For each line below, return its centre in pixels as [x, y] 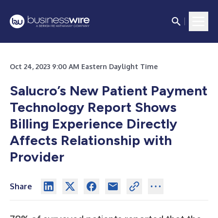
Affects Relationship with [91, 140]
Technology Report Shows [93, 107]
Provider [37, 157]
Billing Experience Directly [93, 124]
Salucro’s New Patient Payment [109, 91]
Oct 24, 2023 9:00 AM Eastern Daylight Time [84, 66]
